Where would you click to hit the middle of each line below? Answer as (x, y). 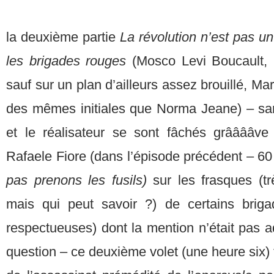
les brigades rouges (69, 61)
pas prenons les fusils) (80, 180)
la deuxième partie (63, 37)
